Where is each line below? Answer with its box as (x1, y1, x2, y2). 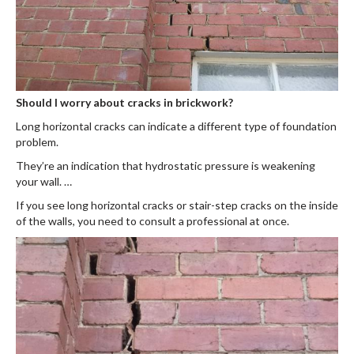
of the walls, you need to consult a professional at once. (16, 214, 289, 228)
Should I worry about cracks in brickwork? (16, 96, 233, 109)
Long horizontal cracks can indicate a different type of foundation (16, 119, 337, 133)
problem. (16, 135, 58, 149)
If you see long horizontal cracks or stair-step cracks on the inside (16, 198, 338, 212)
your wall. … (16, 175, 72, 188)
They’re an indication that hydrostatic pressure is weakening (16, 159, 315, 172)
